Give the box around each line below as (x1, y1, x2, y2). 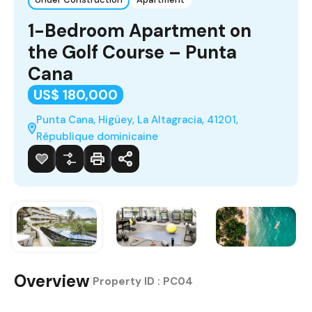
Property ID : (93, 274, 163, 289)
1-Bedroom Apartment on (28, 18, 251, 42)
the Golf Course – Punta (28, 40, 237, 64)
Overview (14, 270, 90, 292)
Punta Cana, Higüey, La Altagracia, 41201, (36, 112, 239, 127)
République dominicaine (36, 129, 159, 143)
